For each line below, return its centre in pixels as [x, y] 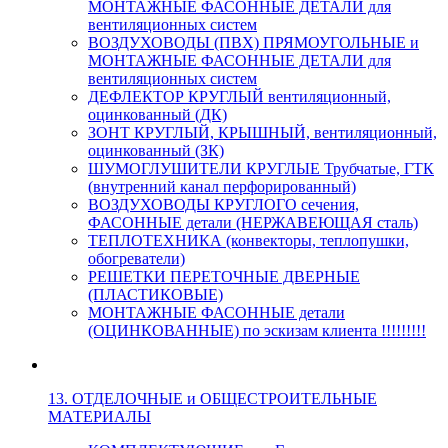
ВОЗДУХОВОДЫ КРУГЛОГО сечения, [223, 204]
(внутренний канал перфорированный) [222, 186]
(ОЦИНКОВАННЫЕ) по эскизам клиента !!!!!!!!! [257, 330]
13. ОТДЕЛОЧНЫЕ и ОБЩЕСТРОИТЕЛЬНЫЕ [212, 398]
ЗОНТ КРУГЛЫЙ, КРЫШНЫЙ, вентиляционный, [262, 132]
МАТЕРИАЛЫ [99, 416]
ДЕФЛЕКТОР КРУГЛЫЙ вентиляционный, [239, 96]
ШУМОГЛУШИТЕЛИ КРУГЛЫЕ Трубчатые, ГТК [261, 168]
